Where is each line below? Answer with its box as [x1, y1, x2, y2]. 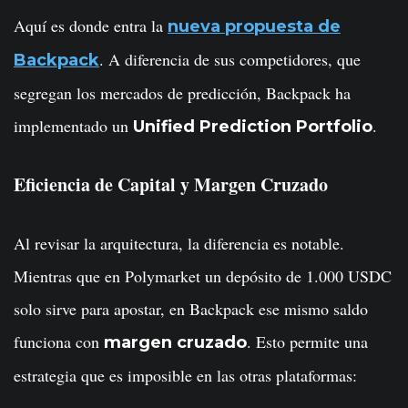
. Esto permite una [247, 331, 368, 352]
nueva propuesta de [168, 16, 341, 36]
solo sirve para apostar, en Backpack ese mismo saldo [14, 298, 368, 320]
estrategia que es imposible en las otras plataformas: [14, 364, 357, 386]
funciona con [14, 331, 104, 352]
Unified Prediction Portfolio [133, 117, 372, 137]
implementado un [14, 115, 133, 137]
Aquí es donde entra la [14, 15, 168, 36]
